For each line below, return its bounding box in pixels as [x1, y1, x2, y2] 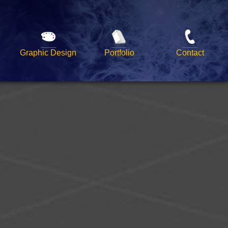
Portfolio [104, 47, 134, 57]
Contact [176, 47, 204, 57]
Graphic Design [20, 47, 77, 57]
